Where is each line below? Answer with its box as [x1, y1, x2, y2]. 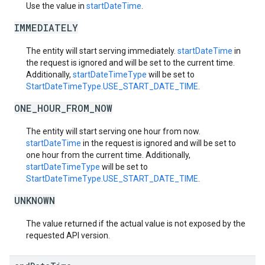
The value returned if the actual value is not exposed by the [26, 219, 245, 228]
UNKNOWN [14, 194, 55, 206]
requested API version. [26, 231, 110, 240]
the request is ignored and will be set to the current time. [26, 58, 235, 67]
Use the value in [26, 1, 86, 11]
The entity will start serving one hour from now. [26, 127, 201, 136]
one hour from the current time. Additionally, [26, 150, 190, 160]
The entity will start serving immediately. [26, 46, 177, 56]
